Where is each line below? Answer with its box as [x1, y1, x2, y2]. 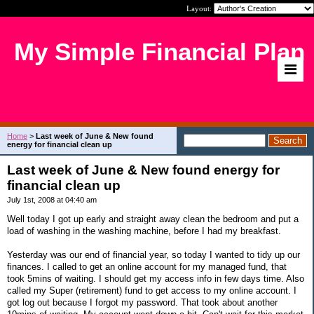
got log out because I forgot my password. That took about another [7, 296, 278, 308]
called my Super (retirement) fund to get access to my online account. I [7, 285, 296, 296]
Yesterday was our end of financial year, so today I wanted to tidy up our [7, 249, 300, 260]
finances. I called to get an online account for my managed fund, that [7, 261, 287, 272]
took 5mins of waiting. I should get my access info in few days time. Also [7, 273, 304, 284]
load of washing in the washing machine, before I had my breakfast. [7, 225, 281, 236]
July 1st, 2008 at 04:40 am [7, 196, 97, 204]
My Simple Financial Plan [14, 38, 305, 65]
